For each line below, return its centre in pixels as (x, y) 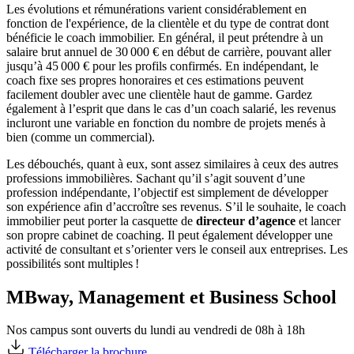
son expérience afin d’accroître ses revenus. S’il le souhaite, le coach (176, 206)
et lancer (318, 220)
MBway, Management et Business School (171, 297)
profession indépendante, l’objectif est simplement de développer (167, 192)
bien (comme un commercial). (82, 137)
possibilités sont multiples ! (73, 263)
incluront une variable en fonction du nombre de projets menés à (166, 122)
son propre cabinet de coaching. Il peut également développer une (169, 235)
